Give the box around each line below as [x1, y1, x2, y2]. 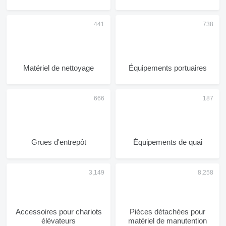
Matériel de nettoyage [23, 64, 94, 72]
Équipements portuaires [128, 64, 207, 72]
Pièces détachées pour [130, 207, 205, 216]
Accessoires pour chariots [15, 207, 102, 216]
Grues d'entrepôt [31, 138, 86, 146]
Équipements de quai [133, 138, 202, 146]
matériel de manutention [128, 216, 207, 225]
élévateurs [41, 216, 76, 225]
